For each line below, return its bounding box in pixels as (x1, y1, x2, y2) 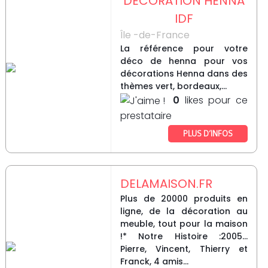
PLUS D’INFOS (182, 129, 233, 138)
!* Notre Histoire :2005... (120, 230, 248, 243)
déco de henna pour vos (120, 55, 248, 68)
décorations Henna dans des (120, 68, 248, 80)
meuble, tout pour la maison (120, 218, 248, 230)
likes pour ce (179, 93, 248, 108)
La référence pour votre (120, 42, 248, 55)
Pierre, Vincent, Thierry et (120, 243, 248, 255)
